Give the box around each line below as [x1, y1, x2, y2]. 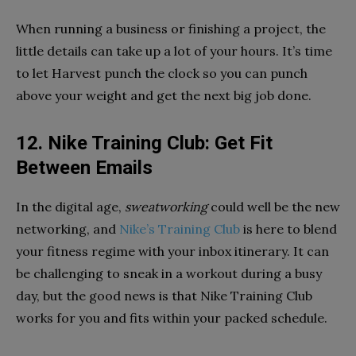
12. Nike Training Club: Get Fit [16, 131, 273, 154]
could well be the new [207, 198, 340, 215]
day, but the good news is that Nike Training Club [16, 287, 312, 304]
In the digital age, [16, 198, 122, 215]
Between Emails [16, 156, 153, 179]
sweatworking [122, 198, 207, 215]
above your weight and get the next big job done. [16, 87, 311, 103]
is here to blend [240, 220, 337, 237]
